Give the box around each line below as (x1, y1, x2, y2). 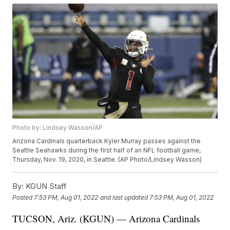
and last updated (100, 193, 148, 201)
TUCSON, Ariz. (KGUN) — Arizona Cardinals (12, 212, 200, 225)
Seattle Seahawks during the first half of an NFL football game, (12, 146, 201, 155)
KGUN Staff (24, 181, 67, 191)
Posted (12, 193, 34, 201)
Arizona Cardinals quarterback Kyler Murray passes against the (12, 137, 201, 145)
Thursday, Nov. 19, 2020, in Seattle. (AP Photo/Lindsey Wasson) (12, 156, 202, 164)
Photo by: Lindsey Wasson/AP (12, 124, 103, 132)
